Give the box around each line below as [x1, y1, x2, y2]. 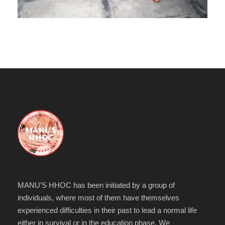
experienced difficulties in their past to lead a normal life [18, 205, 197, 214]
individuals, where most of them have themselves [18, 193, 179, 202]
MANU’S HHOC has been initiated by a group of [18, 180, 175, 189]
